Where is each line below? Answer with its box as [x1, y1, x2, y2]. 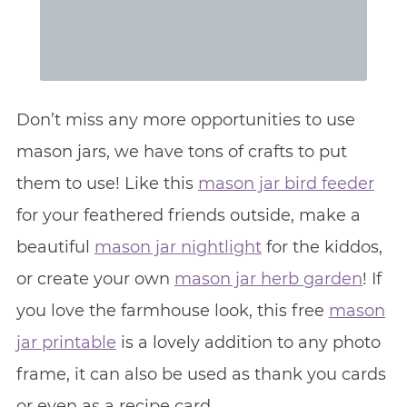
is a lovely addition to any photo [115, 333, 381, 353]
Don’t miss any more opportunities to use [15, 110, 355, 131]
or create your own [15, 269, 174, 290]
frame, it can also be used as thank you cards [15, 364, 386, 385]
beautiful [15, 237, 94, 258]
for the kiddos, [261, 237, 382, 258]
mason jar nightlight [94, 237, 262, 258]
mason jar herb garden [174, 269, 362, 290]
